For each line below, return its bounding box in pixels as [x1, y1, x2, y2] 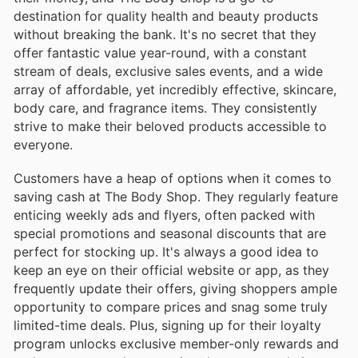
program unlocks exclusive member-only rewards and [14, 335, 339, 352]
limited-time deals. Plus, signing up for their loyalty [14, 316, 321, 333]
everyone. [14, 136, 73, 153]
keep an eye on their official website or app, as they [14, 261, 329, 278]
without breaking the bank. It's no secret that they [14, 26, 316, 42]
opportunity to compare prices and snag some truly [14, 298, 328, 315]
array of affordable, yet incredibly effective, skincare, [14, 81, 336, 97]
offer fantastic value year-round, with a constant [14, 44, 307, 61]
